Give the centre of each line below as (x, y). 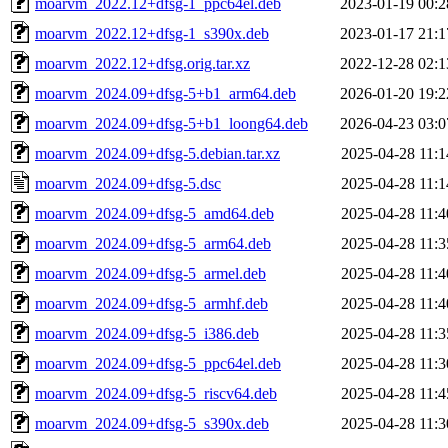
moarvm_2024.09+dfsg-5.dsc (128, 183)
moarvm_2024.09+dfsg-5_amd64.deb (154, 213)
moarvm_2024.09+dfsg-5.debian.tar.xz (157, 153)
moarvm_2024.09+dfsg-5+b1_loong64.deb (171, 123)
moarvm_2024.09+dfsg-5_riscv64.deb (156, 393)
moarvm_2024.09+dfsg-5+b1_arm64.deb (165, 93)
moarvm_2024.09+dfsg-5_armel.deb (150, 273)
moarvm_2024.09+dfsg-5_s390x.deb (152, 423)
